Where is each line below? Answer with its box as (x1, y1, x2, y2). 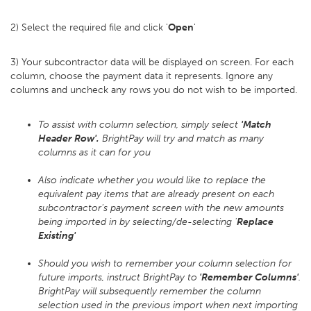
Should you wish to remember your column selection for (38, 258, 292, 269)
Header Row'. (38, 133, 99, 144)
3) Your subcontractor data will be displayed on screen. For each (10, 56, 294, 68)
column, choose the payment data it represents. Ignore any (10, 70, 273, 82)
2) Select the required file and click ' (10, 22, 168, 33)
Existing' (38, 230, 76, 242)
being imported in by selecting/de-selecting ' (38, 216, 237, 228)
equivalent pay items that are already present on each (38, 188, 274, 200)
